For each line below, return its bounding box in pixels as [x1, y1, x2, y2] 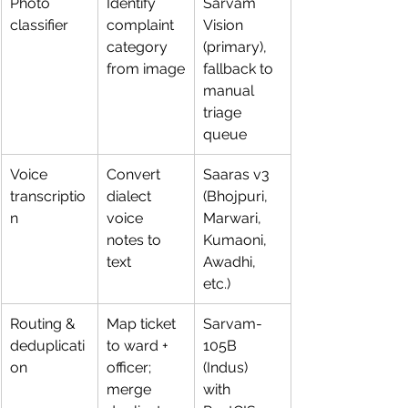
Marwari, [203, 209, 265, 227]
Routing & [10, 314, 79, 332]
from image [107, 59, 185, 77]
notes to [107, 230, 165, 249]
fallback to [203, 59, 277, 77]
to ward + [107, 336, 172, 354]
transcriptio [10, 187, 86, 205]
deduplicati [10, 336, 85, 354]
